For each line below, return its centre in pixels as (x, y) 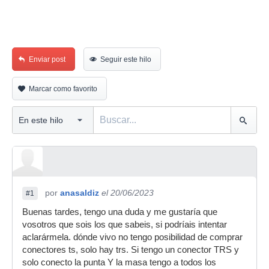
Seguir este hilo (126, 59)
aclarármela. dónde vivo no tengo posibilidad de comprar (132, 237)
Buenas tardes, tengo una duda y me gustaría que (120, 212)
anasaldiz (80, 193)
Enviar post (47, 59)
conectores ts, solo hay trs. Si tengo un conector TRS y (131, 250)
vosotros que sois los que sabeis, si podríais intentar (125, 225)
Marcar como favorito (63, 89)
